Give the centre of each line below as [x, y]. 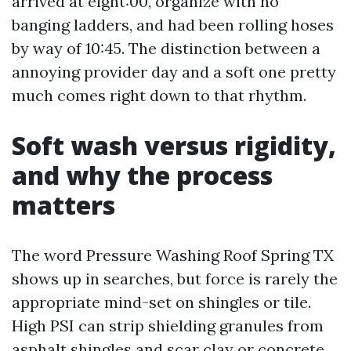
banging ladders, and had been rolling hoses [173, 25]
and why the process [142, 175]
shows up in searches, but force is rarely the [175, 279]
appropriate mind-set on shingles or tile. [161, 302]
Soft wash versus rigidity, [174, 145]
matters [63, 205]
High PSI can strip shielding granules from [168, 326]
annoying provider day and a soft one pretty [174, 72]
